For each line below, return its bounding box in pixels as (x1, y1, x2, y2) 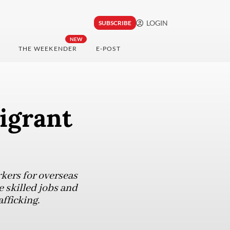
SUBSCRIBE (98, 19, 131, 27)
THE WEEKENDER (18, 45, 78, 53)
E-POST (95, 45, 121, 53)
